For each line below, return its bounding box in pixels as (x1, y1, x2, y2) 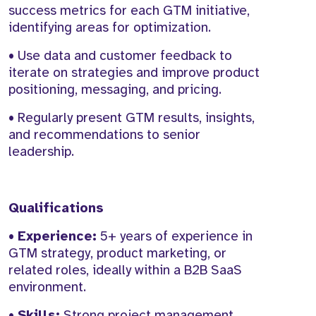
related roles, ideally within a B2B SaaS (8, 262, 242, 279)
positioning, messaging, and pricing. (8, 81, 221, 99)
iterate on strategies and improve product (8, 64, 260, 82)
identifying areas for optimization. (8, 19, 211, 37)
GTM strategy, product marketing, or (8, 245, 226, 262)
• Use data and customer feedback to (8, 47, 232, 65)
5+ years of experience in (97, 228, 253, 245)
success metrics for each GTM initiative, (8, 2, 250, 20)
